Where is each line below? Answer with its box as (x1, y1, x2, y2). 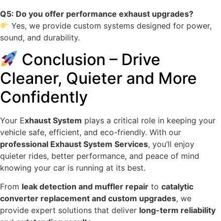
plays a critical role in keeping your (82, 115, 216, 126)
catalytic (161, 182, 193, 192)
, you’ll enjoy (148, 139, 194, 149)
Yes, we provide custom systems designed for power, (9, 20, 212, 31)
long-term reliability (139, 205, 216, 216)
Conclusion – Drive (18, 50, 161, 70)
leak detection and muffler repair (22, 182, 148, 192)
